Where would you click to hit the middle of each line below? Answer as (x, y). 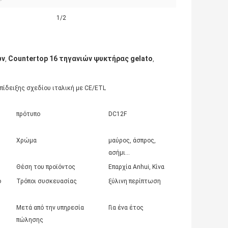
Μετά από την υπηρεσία (50, 208)
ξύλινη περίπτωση (135, 181)
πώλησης (30, 220)
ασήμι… (119, 153)
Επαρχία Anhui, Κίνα (136, 167)
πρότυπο (28, 114)
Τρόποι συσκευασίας (47, 181)
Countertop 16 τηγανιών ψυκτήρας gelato (80, 59)
